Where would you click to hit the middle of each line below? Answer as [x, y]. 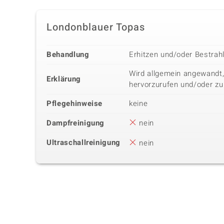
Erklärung [64, 79]
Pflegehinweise [75, 104]
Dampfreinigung [76, 123]
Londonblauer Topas [96, 27]
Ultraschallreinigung [83, 143]
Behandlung [68, 55]
